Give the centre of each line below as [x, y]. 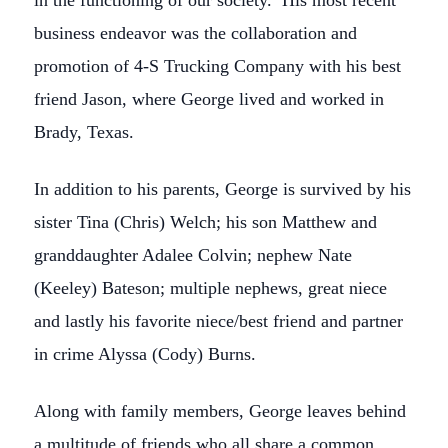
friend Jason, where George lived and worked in [209, 99]
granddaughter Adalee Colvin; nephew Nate [193, 255]
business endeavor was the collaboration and [195, 33]
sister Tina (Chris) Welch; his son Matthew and [205, 222]
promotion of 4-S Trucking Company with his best [217, 66]
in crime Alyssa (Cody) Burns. [145, 354]
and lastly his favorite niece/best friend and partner [218, 321]
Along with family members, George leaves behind [220, 411]
